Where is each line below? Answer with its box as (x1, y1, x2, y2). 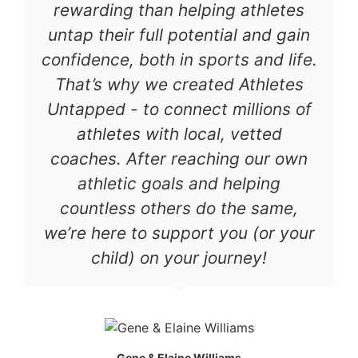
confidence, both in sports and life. (41, 49, 317, 70)
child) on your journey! (91, 247, 267, 268)
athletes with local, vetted (76, 123, 282, 144)
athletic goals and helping (78, 173, 280, 193)
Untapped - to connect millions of (46, 98, 312, 119)
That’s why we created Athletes (54, 74, 304, 94)
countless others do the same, (60, 197, 298, 218)
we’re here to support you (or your (43, 222, 315, 243)
